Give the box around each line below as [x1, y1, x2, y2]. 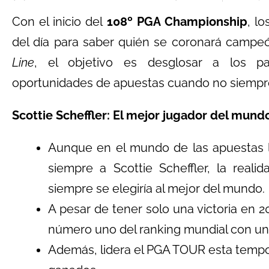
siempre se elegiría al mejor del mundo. [48, 181, 265, 196]
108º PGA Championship [106, 14, 247, 29]
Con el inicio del [12, 14, 107, 29]
